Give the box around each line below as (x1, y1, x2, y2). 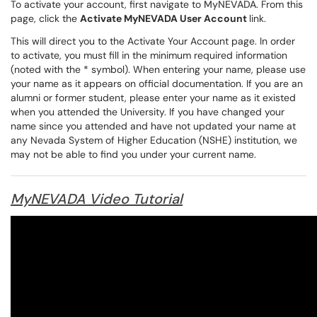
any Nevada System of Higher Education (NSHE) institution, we (11, 134, 297, 146)
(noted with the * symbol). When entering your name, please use (11, 63, 306, 76)
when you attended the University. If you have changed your (11, 105, 284, 118)
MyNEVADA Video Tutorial (11, 190, 183, 208)
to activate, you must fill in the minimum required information (11, 49, 287, 62)
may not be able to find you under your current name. (11, 148, 256, 161)
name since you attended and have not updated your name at (11, 120, 296, 132)
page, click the (11, 12, 80, 25)
